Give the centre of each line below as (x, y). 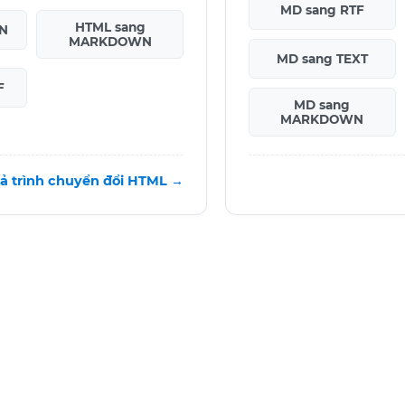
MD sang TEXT (322, 58)
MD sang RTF (322, 9)
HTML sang (110, 27)
